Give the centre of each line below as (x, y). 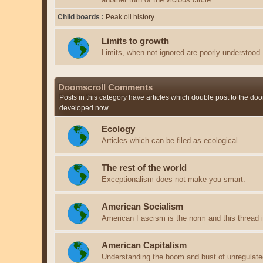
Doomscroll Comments (105, 88)
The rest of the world (144, 168)
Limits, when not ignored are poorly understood (181, 52)
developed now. (85, 108)
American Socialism (142, 206)
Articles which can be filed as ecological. (171, 140)
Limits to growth (135, 41)
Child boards (80, 17)
